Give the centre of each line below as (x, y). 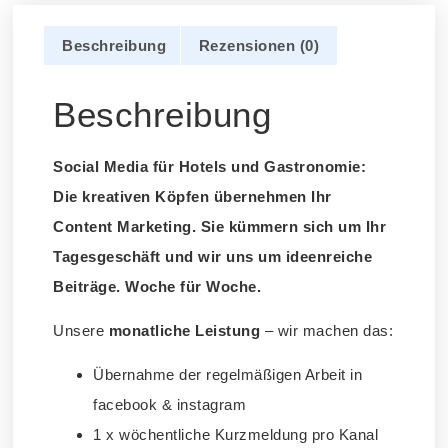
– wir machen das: (327, 331)
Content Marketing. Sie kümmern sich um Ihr (220, 226)
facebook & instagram (170, 405)
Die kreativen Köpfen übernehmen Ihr (192, 196)
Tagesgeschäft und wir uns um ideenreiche (213, 256)
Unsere (81, 331)
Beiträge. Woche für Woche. (157, 286)
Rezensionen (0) (259, 45)
